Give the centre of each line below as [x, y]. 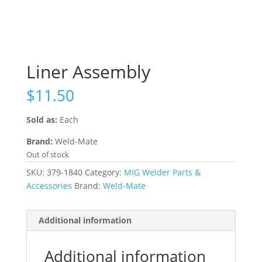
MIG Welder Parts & [162, 173]
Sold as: [42, 120]
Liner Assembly [88, 72]
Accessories [49, 186]
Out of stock [47, 155]
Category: [104, 173]
